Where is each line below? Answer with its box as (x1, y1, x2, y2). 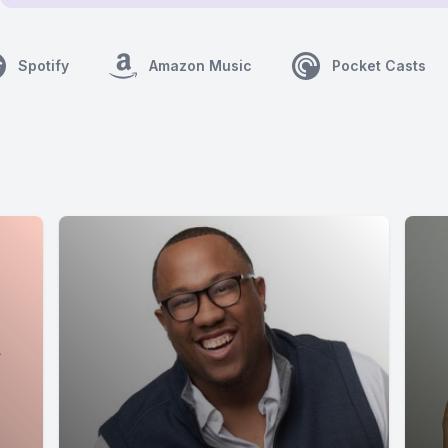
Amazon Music (149, 57, 252, 74)
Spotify (18, 57, 69, 74)
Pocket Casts (332, 57, 426, 74)
